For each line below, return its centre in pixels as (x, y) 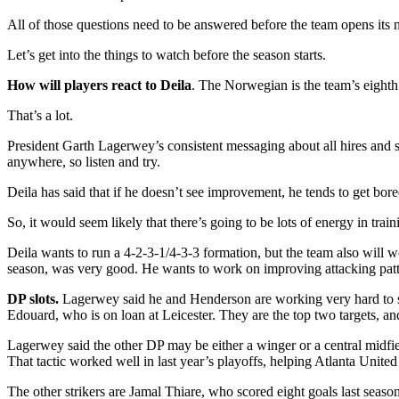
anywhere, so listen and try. (84, 162)
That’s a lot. (40, 116)
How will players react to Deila (99, 85)
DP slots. (33, 299)
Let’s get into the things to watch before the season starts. (167, 55)
